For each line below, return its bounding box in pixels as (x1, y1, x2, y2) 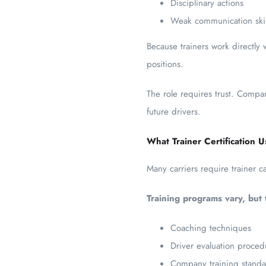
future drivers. (147, 105, 201, 118)
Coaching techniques (170, 221, 251, 235)
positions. (147, 58, 183, 71)
